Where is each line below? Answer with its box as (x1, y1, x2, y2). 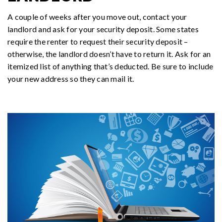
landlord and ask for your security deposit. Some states (7, 24, 199, 34)
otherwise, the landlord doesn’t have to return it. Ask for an (7, 49, 211, 58)
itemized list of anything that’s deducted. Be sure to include (7, 61, 214, 71)
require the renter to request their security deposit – (7, 36, 188, 46)
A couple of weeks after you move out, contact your (7, 11, 187, 21)
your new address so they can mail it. (7, 73, 134, 83)
